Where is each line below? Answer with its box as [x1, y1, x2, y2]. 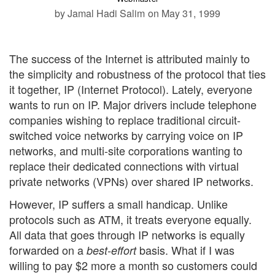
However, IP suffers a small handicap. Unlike [9, 196, 228, 212]
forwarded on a [9, 242, 87, 258]
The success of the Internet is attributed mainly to [9, 50, 250, 66]
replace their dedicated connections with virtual [9, 157, 239, 174]
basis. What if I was [136, 242, 234, 258]
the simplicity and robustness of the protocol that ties [9, 65, 266, 82]
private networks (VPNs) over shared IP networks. [9, 172, 254, 189]
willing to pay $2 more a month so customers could [9, 257, 257, 274]
